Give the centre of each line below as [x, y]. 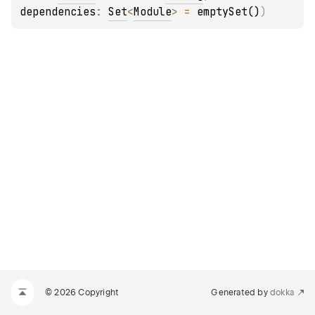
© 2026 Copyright [82, 292]
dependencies [58, 12]
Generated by [240, 292]
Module [153, 12]
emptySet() [229, 12]
